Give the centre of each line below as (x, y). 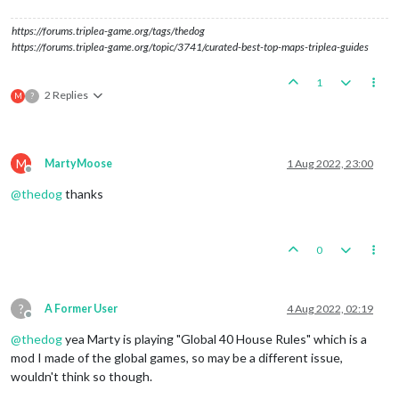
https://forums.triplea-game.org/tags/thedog (108, 30)
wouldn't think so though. (81, 376)
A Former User (81, 308)
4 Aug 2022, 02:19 (330, 308)
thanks (83, 193)
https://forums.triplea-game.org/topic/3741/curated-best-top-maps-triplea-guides (190, 46)
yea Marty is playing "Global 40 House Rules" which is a (215, 338)
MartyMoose (78, 163)
